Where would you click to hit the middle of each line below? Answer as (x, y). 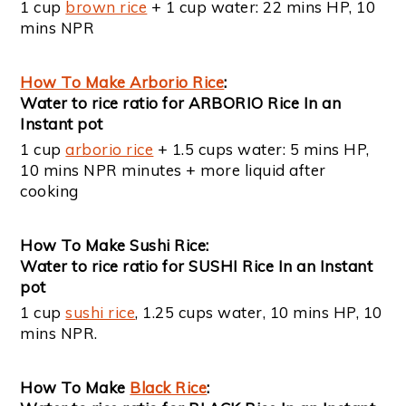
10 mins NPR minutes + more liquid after (173, 170)
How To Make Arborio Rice (122, 82)
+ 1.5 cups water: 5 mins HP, (261, 150)
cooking (49, 191)
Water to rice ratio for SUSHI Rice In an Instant (197, 266)
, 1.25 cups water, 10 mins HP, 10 (259, 313)
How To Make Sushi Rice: (115, 246)
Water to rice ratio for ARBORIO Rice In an (181, 103)
